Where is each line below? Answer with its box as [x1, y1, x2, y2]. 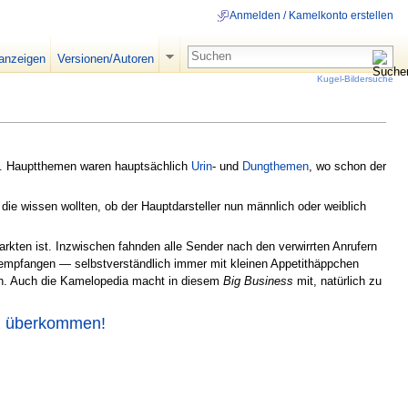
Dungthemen [242, 158, 309, 173]
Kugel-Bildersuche [317, 73, 393, 84]
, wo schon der [309, 158, 386, 173]
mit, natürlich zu [293, 274, 382, 289]
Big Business [223, 274, 293, 289]
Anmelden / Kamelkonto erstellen [229, 9, 393, 23]
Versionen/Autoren [56, 52, 154, 66]
